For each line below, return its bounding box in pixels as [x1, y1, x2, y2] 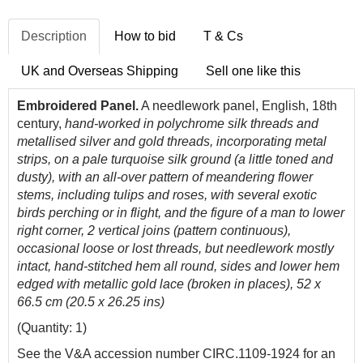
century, [17, 117, 65, 130]
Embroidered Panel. [17, 99, 139, 113]
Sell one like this [206, 64, 301, 78]
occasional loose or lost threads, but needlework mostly [17, 241, 334, 255]
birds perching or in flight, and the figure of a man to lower [17, 206, 344, 220]
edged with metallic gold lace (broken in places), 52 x [17, 277, 321, 291]
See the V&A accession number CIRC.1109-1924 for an [17, 347, 335, 361]
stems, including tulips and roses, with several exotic [17, 188, 317, 202]
